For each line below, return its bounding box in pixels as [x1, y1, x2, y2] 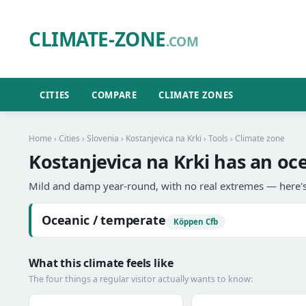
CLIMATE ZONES [158, 88, 234, 101]
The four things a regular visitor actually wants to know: [29, 273, 253, 285]
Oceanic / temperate [42, 212, 166, 228]
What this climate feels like [29, 255, 173, 270]
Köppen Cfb [173, 217, 218, 227]
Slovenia [87, 133, 119, 144]
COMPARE [91, 88, 137, 101]
